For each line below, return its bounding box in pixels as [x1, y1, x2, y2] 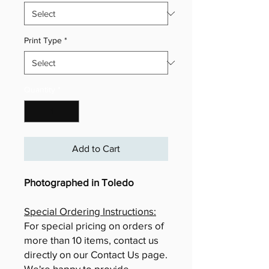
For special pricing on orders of [24, 220, 164, 231]
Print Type [24, 35, 62, 45]
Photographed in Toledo [24, 177, 134, 188]
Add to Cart [72, 144, 120, 154]
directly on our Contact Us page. [24, 249, 168, 260]
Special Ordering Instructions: [24, 205, 156, 217]
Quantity [24, 85, 55, 94]
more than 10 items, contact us [24, 234, 159, 246]
